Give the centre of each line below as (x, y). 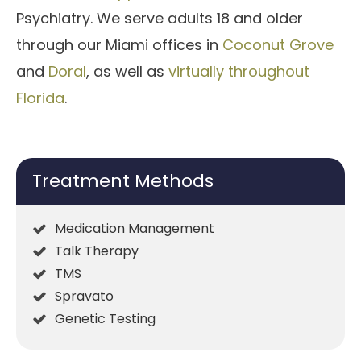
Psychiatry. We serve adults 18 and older (160, 19)
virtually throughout (239, 72)
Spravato (84, 297)
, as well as (127, 72)
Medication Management (135, 229)
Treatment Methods (123, 181)
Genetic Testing (105, 319)
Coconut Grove (278, 45)
